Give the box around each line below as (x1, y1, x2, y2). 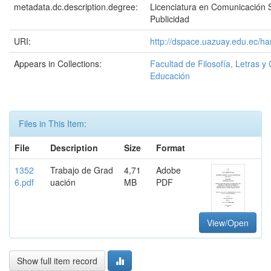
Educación (150, 70, 190, 82)
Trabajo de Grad (50, 164, 113, 176)
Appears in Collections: (14, 57, 102, 70)
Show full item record (17, 255, 97, 267)
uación (50, 176, 76, 188)
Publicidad (150, 13, 189, 25)
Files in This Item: (19, 117, 87, 129)
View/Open (207, 217, 249, 229)
